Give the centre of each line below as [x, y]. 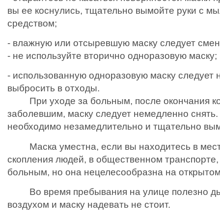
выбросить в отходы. [54, 88]
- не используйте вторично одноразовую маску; [112, 56]
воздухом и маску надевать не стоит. [89, 205]
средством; [32, 23]
